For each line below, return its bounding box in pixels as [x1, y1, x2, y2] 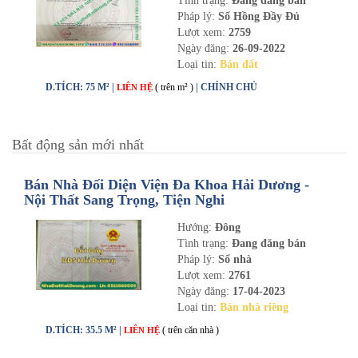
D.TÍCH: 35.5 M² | [46, 324, 124, 336]
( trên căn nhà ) [162, 324, 219, 336]
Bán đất [219, 58, 258, 70]
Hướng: [177, 221, 215, 233]
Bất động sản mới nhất [12, 137, 144, 153]
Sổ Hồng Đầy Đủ [214, 10, 300, 22]
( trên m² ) [155, 82, 193, 93]
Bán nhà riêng [219, 301, 288, 313]
